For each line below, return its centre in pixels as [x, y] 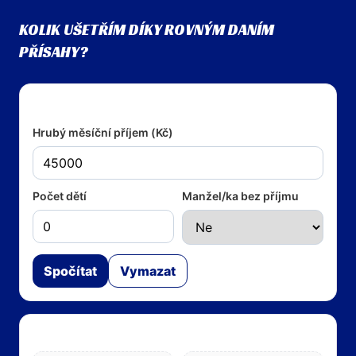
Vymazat [148, 271]
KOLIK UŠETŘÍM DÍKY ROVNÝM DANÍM [147, 29]
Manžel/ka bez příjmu [240, 195]
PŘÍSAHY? [54, 51]
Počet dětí [60, 195]
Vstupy [53, 106]
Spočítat [70, 271]
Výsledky [60, 337]
